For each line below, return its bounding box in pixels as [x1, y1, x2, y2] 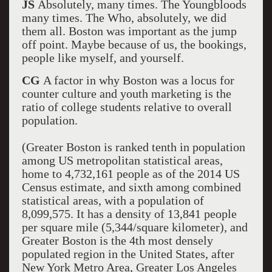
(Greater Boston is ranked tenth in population [21, 140, 245, 154]
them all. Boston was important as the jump [21, 24, 237, 38]
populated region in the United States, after [21, 247, 234, 260]
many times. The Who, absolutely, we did [21, 11, 226, 24]
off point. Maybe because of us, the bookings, [21, 38, 246, 51]
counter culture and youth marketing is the [21, 87, 231, 100]
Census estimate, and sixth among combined [21, 180, 241, 194]
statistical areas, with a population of [21, 194, 204, 207]
